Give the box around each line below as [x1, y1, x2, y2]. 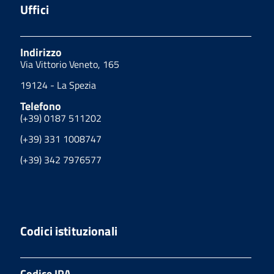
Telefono [20, 97, 61, 114]
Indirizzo [20, 43, 62, 61]
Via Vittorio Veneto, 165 [20, 56, 119, 72]
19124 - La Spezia [20, 77, 96, 92]
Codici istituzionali [20, 221, 117, 240]
